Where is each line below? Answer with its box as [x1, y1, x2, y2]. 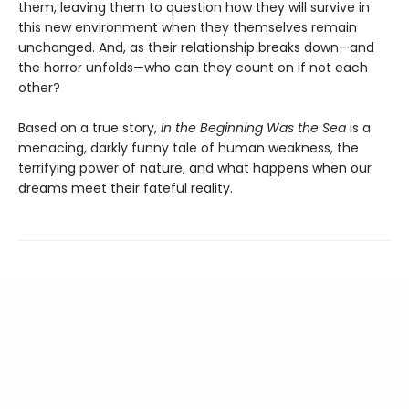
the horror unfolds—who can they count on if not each [18, 58, 368, 78]
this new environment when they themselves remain [18, 18, 357, 37]
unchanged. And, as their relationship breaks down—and [18, 38, 374, 58]
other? [18, 79, 60, 98]
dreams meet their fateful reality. [18, 179, 233, 198]
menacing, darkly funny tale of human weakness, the [18, 139, 359, 158]
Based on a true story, [18, 119, 161, 138]
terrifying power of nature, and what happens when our [18, 159, 372, 178]
